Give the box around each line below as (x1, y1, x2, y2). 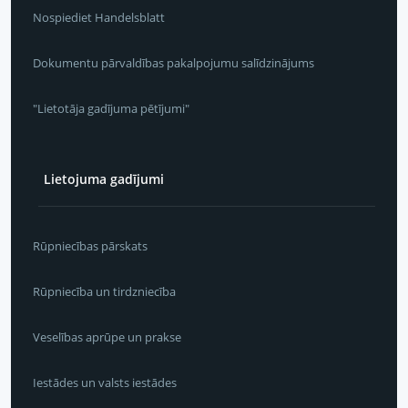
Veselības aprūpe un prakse (33, 329, 181, 346)
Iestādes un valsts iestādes (33, 374, 177, 392)
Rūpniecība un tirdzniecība (33, 283, 176, 301)
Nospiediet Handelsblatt (33, 9, 165, 25)
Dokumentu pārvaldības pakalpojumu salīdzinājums (33, 55, 314, 71)
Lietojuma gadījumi (44, 170, 164, 188)
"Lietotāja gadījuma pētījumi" (33, 100, 189, 117)
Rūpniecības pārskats (33, 238, 148, 255)
